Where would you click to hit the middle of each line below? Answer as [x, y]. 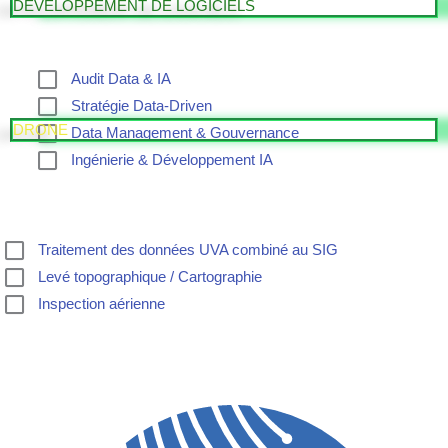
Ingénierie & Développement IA [171, 160]
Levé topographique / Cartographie [149, 277]
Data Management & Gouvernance [184, 133]
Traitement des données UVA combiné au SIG [187, 250]
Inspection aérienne [101, 304]
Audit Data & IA [120, 79]
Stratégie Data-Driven [141, 106]
